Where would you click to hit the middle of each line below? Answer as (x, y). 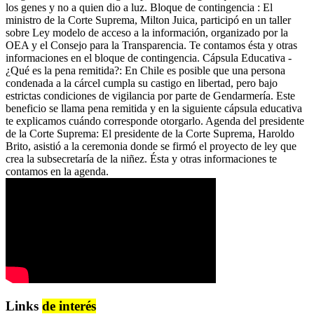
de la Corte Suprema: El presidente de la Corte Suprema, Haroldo (150, 133)
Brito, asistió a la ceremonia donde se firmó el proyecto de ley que (151, 146)
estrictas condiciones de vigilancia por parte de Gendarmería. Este (150, 95)
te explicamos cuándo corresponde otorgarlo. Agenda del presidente (155, 121)
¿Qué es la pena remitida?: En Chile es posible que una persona (145, 70)
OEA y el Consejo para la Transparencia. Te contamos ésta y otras (151, 45)
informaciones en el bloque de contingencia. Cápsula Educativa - (149, 57)
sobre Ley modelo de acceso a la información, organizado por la (147, 32)
